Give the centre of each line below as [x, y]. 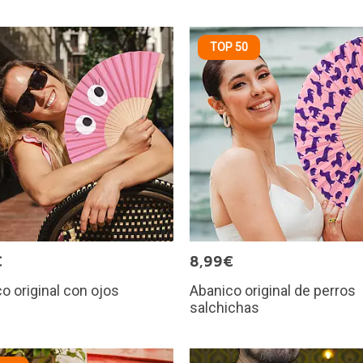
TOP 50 [229, 47]
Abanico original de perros [273, 290]
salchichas [224, 307]
